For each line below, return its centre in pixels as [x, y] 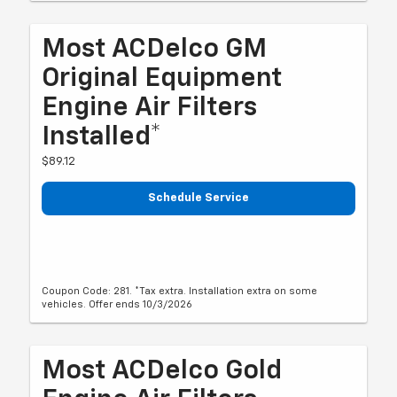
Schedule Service [198, 198]
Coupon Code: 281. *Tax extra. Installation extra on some [180, 292]
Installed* [102, 138]
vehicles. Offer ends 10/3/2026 [117, 305]
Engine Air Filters [150, 109]
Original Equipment [162, 79]
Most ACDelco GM [155, 50]
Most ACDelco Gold [162, 372]
